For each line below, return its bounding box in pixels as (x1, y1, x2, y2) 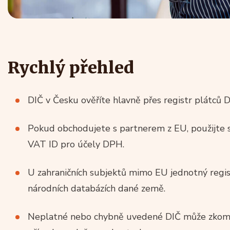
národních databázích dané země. (28, 182, 165, 195)
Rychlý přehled (8, 57, 134, 78)
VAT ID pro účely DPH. (28, 138, 124, 150)
